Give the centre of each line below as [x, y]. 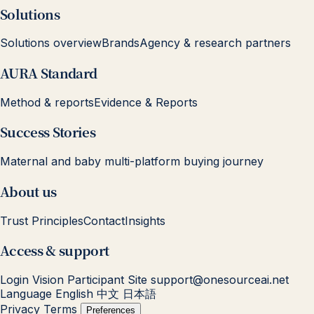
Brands [121, 43]
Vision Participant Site [90, 280]
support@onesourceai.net [220, 280]
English [74, 294]
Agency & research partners [215, 43]
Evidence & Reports [146, 102]
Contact [104, 220]
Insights [145, 220]
